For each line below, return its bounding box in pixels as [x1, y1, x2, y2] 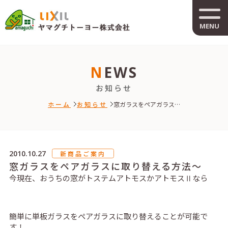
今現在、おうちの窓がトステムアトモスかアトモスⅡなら [9, 173, 208, 184]
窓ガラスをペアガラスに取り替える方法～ [9, 159, 202, 173]
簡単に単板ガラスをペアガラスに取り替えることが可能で [9, 211, 208, 222]
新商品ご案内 [60, 149, 106, 158]
